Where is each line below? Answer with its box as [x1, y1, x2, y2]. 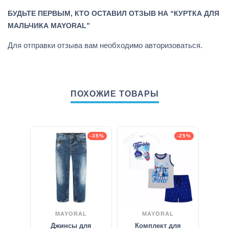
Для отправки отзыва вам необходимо [8, 40, 145, 50]
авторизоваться [145, 40, 200, 50]
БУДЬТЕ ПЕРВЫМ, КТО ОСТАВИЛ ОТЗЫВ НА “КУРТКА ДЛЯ [8, 9, 219, 17]
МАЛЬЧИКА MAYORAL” [8, 21, 90, 30]
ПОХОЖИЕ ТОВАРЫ [70, 89, 159, 98]
